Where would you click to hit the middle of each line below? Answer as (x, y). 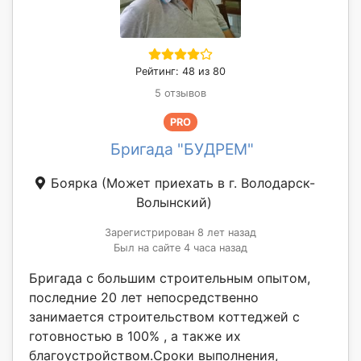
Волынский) (174, 202)
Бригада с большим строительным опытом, (170, 278)
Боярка (74, 183)
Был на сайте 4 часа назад (180, 247)
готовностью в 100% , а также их (135, 336)
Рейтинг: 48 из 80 (180, 71)
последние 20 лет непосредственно (144, 297)
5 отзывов (180, 93)
